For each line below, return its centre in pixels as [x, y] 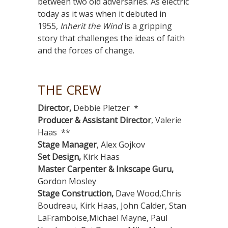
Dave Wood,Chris [147, 194]
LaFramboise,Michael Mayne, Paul [103, 218]
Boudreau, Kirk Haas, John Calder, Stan [112, 206]
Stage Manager [67, 145]
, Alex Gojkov [121, 145]
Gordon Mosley [67, 181]
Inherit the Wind [91, 26]
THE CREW [69, 90]
